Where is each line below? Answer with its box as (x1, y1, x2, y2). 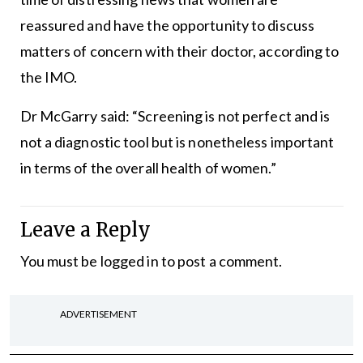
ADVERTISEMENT (60, 307, 137, 320)
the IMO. (19, 67, 78, 86)
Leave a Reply (19, 217, 151, 241)
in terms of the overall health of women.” (19, 158, 276, 177)
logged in (100, 251, 159, 270)
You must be (19, 251, 100, 270)
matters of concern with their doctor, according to (19, 41, 340, 60)
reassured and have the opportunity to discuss (19, 15, 315, 34)
